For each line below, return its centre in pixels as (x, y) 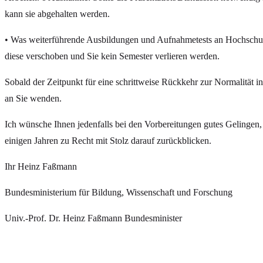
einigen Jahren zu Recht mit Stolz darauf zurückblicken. (108, 141)
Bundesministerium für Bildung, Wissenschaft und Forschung (119, 192)
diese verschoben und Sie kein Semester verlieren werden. (112, 56)
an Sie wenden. (33, 98)
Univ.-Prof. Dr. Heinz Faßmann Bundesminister (93, 218)
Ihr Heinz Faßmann (41, 166)
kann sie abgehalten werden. (57, 14)
